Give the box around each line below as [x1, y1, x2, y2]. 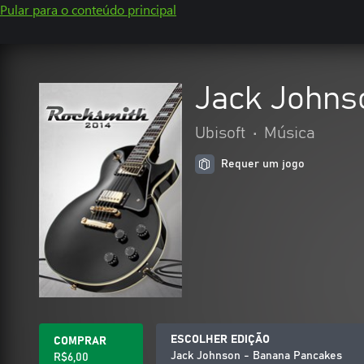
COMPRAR [54, 336, 106, 347]
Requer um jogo [221, 158, 305, 170]
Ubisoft [195, 125, 246, 141]
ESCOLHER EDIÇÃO [171, 334, 270, 345]
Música [264, 125, 315, 141]
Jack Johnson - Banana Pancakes [171, 350, 342, 362]
